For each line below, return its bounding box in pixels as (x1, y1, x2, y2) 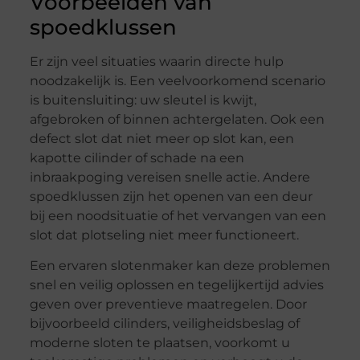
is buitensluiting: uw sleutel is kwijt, (29, 92, 256, 108)
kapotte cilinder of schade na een (29, 149, 244, 166)
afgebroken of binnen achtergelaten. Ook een (29, 111, 325, 127)
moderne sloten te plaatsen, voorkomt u (29, 335, 290, 351)
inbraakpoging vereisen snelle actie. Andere (29, 169, 310, 185)
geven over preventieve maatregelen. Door (29, 297, 307, 313)
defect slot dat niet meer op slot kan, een (29, 130, 294, 146)
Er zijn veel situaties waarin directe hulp (29, 53, 284, 69)
